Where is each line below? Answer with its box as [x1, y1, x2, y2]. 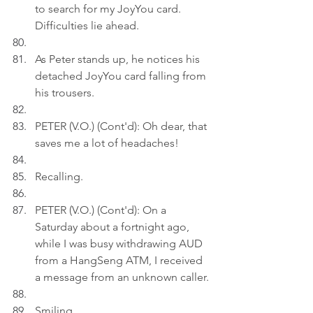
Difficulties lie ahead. [35, 19, 139, 32]
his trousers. [35, 86, 94, 99]
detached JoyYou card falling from [35, 69, 209, 82]
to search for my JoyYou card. [35, 2, 184, 15]
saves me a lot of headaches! [35, 136, 179, 150]
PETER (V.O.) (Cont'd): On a [35, 203, 169, 217]
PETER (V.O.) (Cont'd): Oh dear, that [35, 119, 210, 133]
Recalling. [35, 170, 83, 183]
